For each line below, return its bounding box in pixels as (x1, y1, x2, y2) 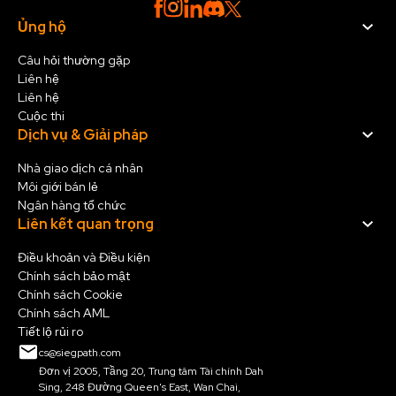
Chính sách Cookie (18, 286, 123, 303)
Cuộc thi (18, 108, 65, 125)
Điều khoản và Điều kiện (18, 249, 150, 266)
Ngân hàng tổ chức (18, 197, 126, 214)
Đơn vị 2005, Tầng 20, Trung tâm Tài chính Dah (39, 364, 263, 379)
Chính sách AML (18, 305, 110, 322)
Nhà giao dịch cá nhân (18, 160, 143, 177)
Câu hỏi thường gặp (18, 52, 130, 69)
